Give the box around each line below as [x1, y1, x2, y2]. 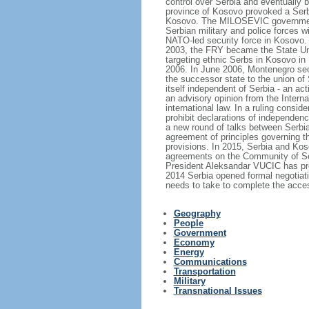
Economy [173, 237, 215, 248]
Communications [173, 257, 247, 267]
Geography [173, 208, 221, 219]
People [173, 218, 203, 228]
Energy [173, 247, 204, 257]
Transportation [173, 266, 236, 277]
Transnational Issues [173, 286, 262, 296]
